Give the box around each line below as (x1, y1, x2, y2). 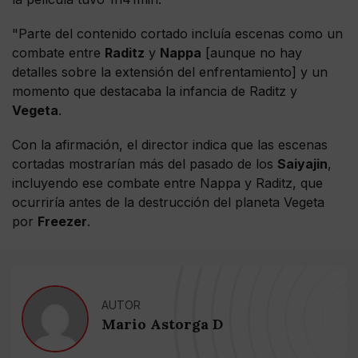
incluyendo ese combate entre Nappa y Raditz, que (12, 175, 323, 192)
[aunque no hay (201, 45, 302, 62)
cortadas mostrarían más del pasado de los (12, 156, 277, 173)
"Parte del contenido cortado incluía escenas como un (12, 26, 343, 42)
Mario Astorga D (101, 314, 223, 333)
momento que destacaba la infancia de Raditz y (12, 83, 297, 100)
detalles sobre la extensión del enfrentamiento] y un (12, 64, 328, 81)
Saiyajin (277, 156, 328, 173)
